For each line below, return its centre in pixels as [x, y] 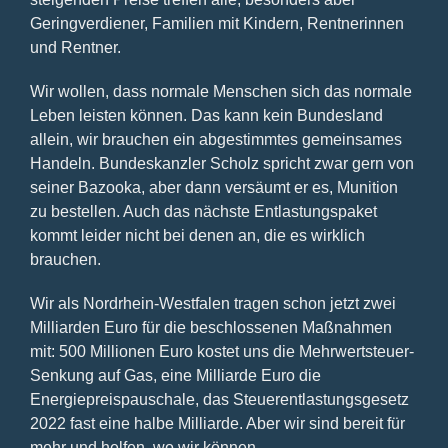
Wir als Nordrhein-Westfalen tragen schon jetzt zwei [212, 303]
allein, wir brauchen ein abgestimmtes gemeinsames [215, 139]
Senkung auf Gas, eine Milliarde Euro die [175, 375]
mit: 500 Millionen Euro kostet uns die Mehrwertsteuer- [221, 351]
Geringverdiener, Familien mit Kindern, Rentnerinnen [216, 23]
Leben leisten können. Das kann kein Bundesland [206, 115]
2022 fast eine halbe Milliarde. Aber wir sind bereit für [217, 423]
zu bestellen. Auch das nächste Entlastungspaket [203, 211]
